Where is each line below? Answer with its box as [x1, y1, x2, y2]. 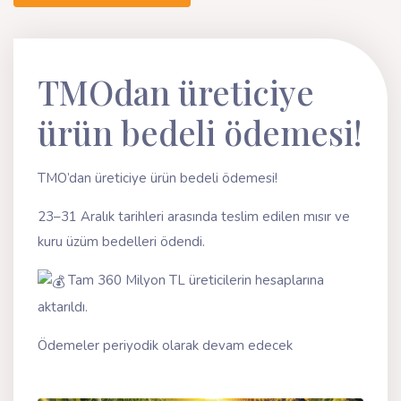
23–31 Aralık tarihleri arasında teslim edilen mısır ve [38, 208, 350, 226]
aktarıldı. [38, 297, 88, 316]
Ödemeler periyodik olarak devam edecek [38, 336, 293, 354]
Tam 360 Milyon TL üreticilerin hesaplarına [64, 271, 324, 290]
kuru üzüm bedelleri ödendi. [38, 233, 205, 252]
